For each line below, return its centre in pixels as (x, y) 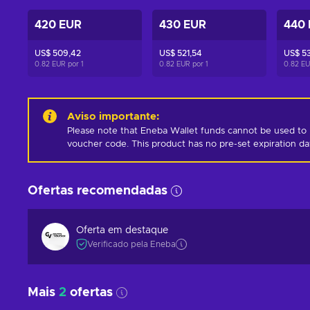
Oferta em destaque (122, 230)
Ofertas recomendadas (98, 191)
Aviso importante (112, 117)
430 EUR (182, 25)
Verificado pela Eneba (131, 244)
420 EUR (58, 25)
